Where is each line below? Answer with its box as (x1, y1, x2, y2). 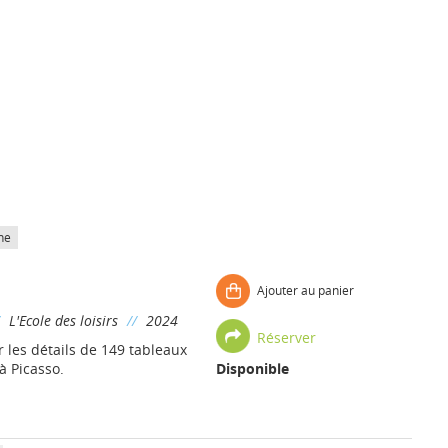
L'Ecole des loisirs (8, 311, 118, 330)
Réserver (256, 327, 316, 347)
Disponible (215, 359, 289, 378)
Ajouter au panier (256, 282, 354, 299)
